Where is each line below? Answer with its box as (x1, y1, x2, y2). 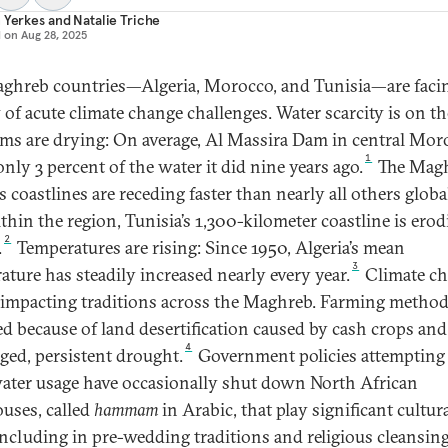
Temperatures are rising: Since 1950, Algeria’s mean (13, 236, 406, 259)
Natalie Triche (73, 11, 161, 29)
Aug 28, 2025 (21, 27, 87, 42)
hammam (94, 398, 162, 421)
